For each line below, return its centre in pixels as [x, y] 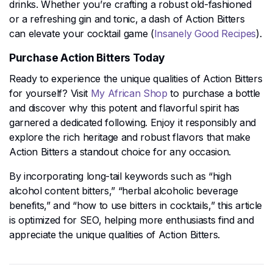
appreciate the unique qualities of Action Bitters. [115, 234]
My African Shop [129, 93]
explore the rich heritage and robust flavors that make [130, 137]
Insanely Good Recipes [205, 33]
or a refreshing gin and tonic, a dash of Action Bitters [127, 19]
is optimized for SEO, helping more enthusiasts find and [132, 220]
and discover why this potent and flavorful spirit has [125, 108]
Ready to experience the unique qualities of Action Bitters [136, 78]
